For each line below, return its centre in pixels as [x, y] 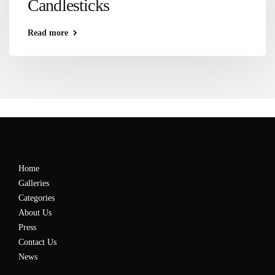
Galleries [34, 183]
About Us [35, 212]
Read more [48, 33]
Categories [37, 198]
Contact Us [37, 242]
